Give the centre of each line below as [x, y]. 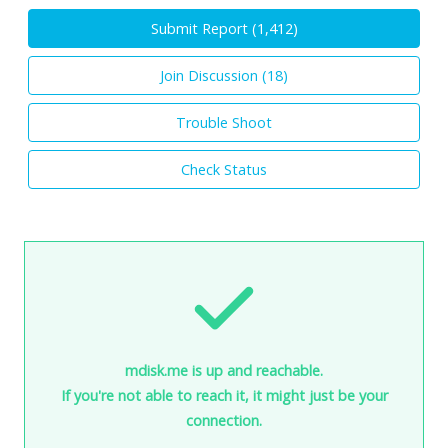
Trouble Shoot [224, 122]
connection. [224, 420]
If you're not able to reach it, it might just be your [224, 395]
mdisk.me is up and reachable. [224, 370]
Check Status [224, 169]
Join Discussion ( [213, 75]
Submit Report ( [203, 28]
